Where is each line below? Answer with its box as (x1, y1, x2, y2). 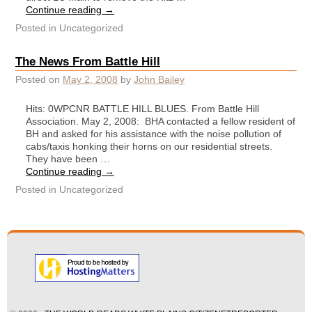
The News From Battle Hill (15, 54, 160, 68)
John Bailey (134, 74, 185, 86)
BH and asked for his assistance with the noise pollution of (26, 127, 281, 139)
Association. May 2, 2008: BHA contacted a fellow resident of (26, 115, 295, 127)
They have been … (26, 153, 110, 164)
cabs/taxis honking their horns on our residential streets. (26, 140, 275, 152)
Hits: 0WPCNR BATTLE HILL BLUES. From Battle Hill (26, 102, 259, 114)
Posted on (15, 74, 63, 86)
